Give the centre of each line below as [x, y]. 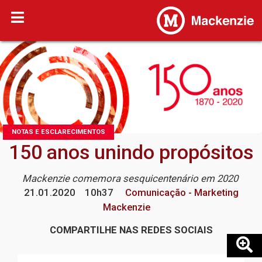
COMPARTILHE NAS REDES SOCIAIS [131, 230]
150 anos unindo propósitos [131, 153]
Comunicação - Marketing [180, 193]
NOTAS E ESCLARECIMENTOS [58, 132]
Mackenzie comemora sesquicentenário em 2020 [131, 179]
